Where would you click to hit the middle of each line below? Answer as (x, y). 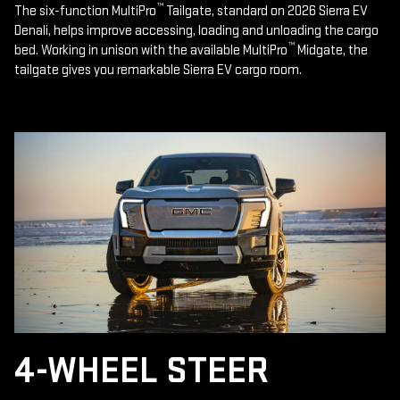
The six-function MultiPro (85, 11)
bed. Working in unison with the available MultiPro (151, 50)
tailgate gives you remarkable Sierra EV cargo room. (158, 70)
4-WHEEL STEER (142, 371)
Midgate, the (331, 50)
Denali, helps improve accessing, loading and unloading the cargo (196, 30)
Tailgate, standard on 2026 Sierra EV (266, 11)
